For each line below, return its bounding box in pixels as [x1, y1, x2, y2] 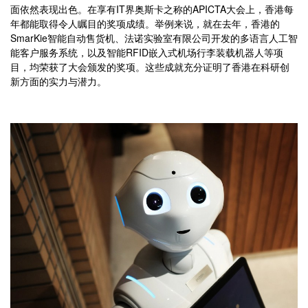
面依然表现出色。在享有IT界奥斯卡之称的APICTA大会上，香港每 [10, 2, 294, 16]
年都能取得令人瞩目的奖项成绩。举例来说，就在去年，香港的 [10, 16, 280, 31]
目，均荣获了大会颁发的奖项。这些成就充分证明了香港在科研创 [10, 60, 289, 74]
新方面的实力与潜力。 [10, 74, 107, 89]
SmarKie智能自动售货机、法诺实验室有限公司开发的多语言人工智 [10, 31, 298, 45]
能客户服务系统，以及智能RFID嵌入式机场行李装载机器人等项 [10, 45, 283, 60]
